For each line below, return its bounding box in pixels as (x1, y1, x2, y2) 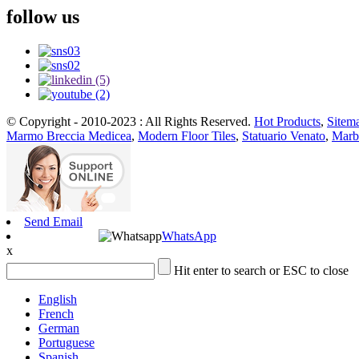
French (38, 307, 74, 321)
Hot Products (254, 115, 321, 129)
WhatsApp (161, 229, 216, 244)
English (38, 292, 77, 307)
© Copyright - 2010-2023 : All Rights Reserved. (6, 115, 254, 129)
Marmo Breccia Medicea (6, 129, 131, 143)
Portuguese (38, 336, 95, 350)
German (38, 321, 79, 336)
